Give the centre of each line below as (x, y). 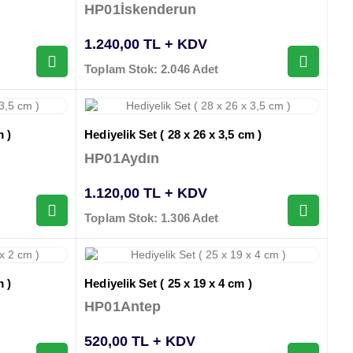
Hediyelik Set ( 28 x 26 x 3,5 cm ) (173, 135)
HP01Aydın (122, 158)
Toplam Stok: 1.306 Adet (152, 217)
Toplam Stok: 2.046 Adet (152, 69)
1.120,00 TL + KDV (146, 193)
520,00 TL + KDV (140, 341)
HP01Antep (123, 306)
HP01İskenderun (141, 10)
